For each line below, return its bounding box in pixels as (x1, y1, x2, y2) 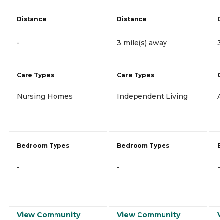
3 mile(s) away (117, 38, 167, 47)
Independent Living (117, 91, 188, 101)
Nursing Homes (17, 91, 73, 101)
